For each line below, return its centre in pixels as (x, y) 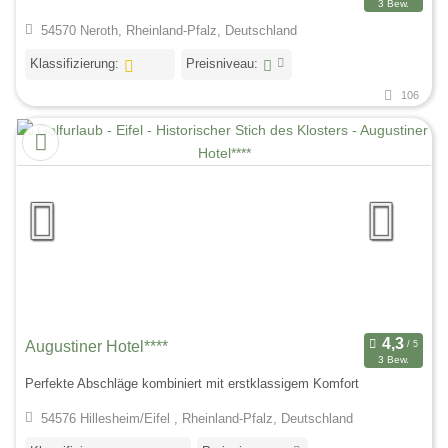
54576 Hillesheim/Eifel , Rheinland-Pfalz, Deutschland (196, 419)
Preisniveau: (221, 64)
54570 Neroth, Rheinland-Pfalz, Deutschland (168, 31)
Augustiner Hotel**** (96, 347)
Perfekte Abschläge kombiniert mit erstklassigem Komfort (192, 383)
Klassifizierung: (74, 64)
